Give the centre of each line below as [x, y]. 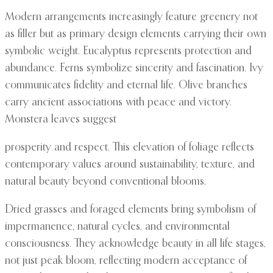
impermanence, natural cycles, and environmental [117, 227]
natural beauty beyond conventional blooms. [105, 182]
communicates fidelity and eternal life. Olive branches [126, 86]
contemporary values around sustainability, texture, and [130, 165]
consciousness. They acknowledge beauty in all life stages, [135, 244]
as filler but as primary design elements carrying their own [136, 34]
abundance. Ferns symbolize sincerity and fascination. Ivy [134, 69]
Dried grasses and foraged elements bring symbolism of [130, 210]
